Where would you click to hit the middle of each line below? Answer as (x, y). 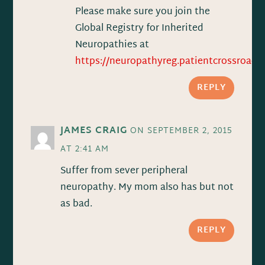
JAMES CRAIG (94, 131)
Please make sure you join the (143, 12)
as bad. (77, 204)
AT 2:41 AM (85, 149)
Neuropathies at (112, 45)
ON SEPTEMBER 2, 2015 (181, 131)
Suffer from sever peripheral (124, 171)
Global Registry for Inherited (140, 28)
